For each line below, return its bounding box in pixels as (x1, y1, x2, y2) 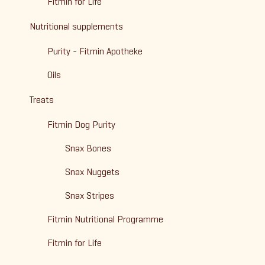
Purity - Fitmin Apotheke (47, 46, 143, 57)
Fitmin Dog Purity (47, 119, 115, 130)
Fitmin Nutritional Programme (47, 214, 163, 225)
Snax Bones (65, 143, 111, 154)
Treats (30, 94, 54, 105)
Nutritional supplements (30, 21, 123, 32)
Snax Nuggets (65, 166, 119, 177)
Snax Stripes (65, 190, 114, 201)
